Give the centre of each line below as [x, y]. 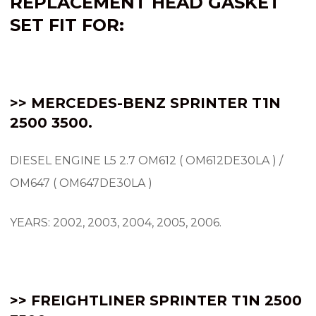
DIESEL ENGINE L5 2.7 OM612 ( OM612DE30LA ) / [146, 160]
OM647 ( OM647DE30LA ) [81, 183]
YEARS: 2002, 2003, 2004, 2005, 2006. [116, 222]
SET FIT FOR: [67, 25]
